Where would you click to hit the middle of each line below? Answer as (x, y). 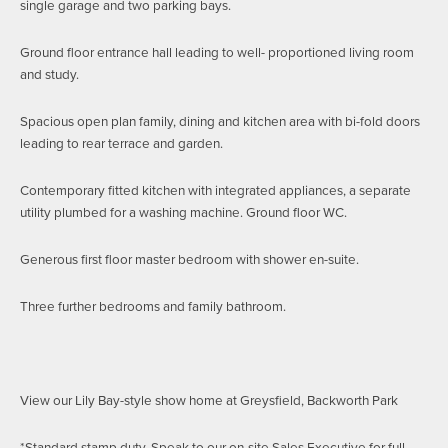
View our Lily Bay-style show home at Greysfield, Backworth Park (209, 399)
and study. (49, 73)
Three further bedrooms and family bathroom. (153, 305)
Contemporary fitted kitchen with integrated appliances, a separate (215, 189)
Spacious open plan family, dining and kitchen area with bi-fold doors (220, 120)
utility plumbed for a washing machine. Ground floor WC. (183, 211)
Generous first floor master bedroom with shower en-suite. (189, 258)
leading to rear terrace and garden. (121, 142)
